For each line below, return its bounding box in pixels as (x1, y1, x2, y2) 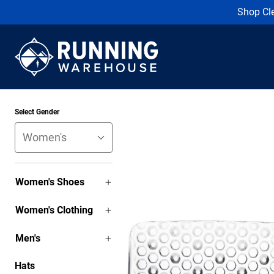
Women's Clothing (15, 204, 93, 216)
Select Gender (15, 108, 59, 116)
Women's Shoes (15, 176, 84, 188)
